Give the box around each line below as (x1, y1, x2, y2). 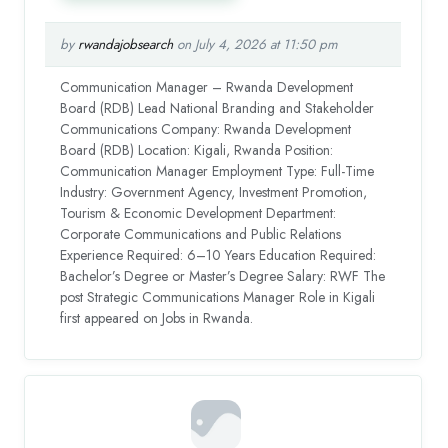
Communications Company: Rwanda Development (60, 118, 352, 139)
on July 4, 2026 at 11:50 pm (173, 34, 339, 54)
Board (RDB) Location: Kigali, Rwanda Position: (60, 139, 334, 160)
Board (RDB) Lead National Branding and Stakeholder (60, 97, 375, 118)
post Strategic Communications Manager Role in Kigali (60, 286, 376, 307)
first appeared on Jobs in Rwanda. (60, 307, 254, 328)
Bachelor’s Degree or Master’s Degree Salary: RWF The (60, 265, 386, 286)
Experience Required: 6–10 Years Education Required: (60, 244, 377, 265)
